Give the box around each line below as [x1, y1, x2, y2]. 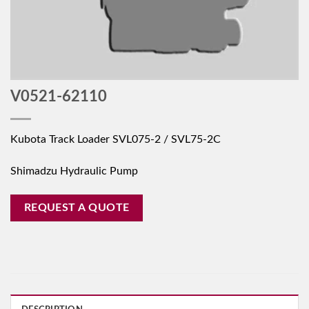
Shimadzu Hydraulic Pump [10, 165, 138, 177]
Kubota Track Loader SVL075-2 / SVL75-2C [10, 133, 221, 145]
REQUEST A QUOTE [23, 202, 130, 213]
